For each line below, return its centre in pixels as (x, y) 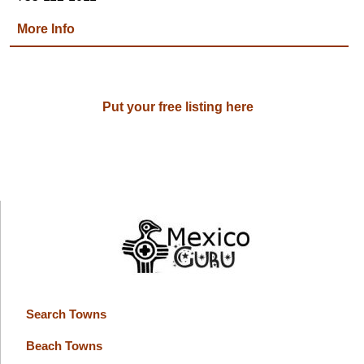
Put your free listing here (178, 107)
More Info (46, 29)
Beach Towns (64, 346)
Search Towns (66, 314)
